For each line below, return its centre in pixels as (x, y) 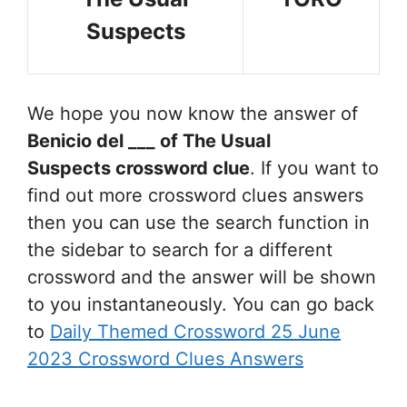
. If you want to (314, 169)
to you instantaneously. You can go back (201, 305)
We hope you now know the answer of (193, 114)
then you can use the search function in (199, 223)
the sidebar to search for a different (180, 250)
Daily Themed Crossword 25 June (195, 332)
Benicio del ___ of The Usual (149, 141)
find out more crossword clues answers (195, 196)
